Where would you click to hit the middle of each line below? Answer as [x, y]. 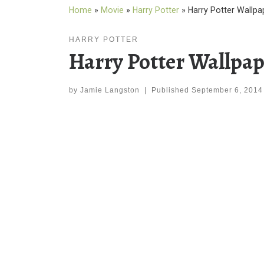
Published [171, 90]
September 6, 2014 [227, 90]
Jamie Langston [110, 90]
